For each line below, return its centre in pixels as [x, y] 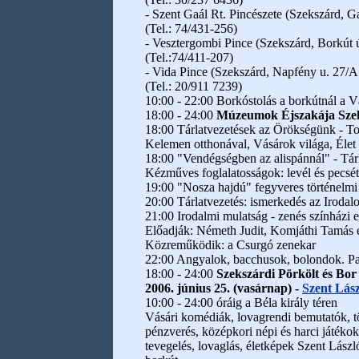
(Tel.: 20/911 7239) [194, 86]
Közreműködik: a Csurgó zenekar [230, 245]
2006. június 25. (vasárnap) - [224, 288]
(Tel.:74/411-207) [189, 57]
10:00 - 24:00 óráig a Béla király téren [241, 303]
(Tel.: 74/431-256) [191, 28]
